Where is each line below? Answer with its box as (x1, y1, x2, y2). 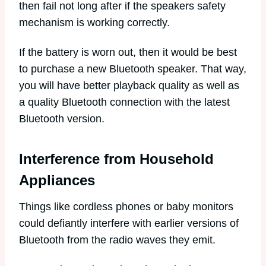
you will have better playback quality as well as (19, 80, 239, 92)
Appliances (19, 172, 95, 189)
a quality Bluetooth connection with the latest (19, 96, 230, 109)
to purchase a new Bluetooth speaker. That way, (19, 63, 246, 75)
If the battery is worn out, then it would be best (19, 46, 237, 59)
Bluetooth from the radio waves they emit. (19, 234, 216, 246)
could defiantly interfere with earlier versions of (19, 217, 239, 230)
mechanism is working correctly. (19, 17, 170, 29)
